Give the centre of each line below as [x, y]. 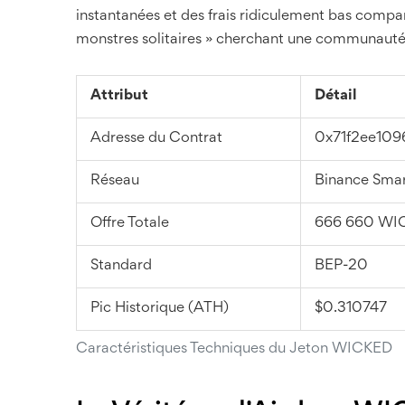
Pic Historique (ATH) [160, 308]
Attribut [119, 96]
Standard [121, 266]
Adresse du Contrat [156, 138]
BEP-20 [341, 266]
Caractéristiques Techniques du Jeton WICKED [234, 349]
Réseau [115, 181]
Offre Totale [130, 223]
